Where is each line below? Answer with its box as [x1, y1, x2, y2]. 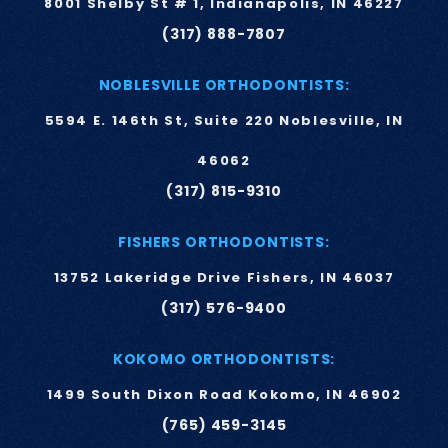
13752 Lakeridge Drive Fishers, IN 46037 [53, 268, 395, 287]
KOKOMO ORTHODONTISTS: [112, 349, 336, 369]
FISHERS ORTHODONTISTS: [118, 232, 330, 252]
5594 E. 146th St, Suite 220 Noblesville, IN [44, 111, 404, 130]
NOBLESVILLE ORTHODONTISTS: [98, 75, 350, 95]
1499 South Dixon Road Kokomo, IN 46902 [46, 385, 402, 404]
